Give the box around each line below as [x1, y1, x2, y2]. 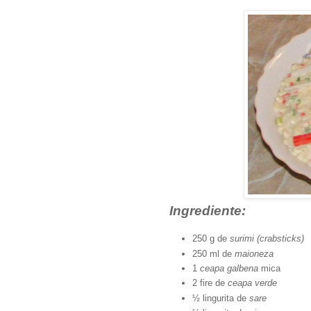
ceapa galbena [200, 263, 258, 274]
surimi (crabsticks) [230, 233, 304, 244]
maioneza [235, 248, 274, 259]
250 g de [192, 233, 230, 244]
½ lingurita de [192, 292, 249, 303]
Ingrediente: [169, 203, 246, 219]
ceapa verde [228, 278, 277, 289]
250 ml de [192, 248, 235, 259]
